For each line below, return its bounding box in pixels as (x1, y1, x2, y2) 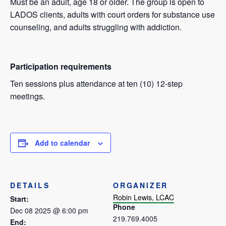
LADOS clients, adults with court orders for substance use (10, 9, 215, 21)
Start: (10, 194, 29, 204)
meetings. (10, 90, 45, 102)
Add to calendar (35, 138, 90, 148)
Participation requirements (10, 61, 111, 73)
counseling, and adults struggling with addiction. (10, 21, 182, 33)
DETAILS (10, 180, 50, 191)
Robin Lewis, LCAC (113, 192, 174, 203)
